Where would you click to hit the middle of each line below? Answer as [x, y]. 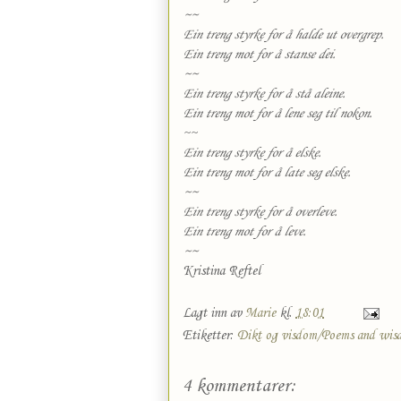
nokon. [356, 114]
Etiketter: [210, 336]
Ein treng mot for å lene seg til [261, 114]
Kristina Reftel [222, 271]
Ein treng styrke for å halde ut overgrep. [283, 35]
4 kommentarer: [239, 387]
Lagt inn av [214, 313]
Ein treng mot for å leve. [244, 232]
